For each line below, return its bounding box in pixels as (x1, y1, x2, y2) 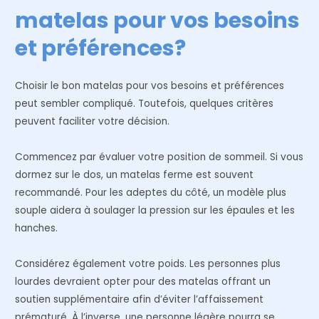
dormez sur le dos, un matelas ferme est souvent (15, 167, 254, 182)
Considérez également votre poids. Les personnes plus (15, 256, 281, 271)
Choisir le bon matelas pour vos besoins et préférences (15, 78, 285, 93)
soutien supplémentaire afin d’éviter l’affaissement (15, 292, 264, 306)
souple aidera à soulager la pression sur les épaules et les (15, 203, 296, 217)
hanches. (15, 221, 58, 235)
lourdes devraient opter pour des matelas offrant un (15, 274, 271, 288)
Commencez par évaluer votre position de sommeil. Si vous (15, 150, 304, 164)
